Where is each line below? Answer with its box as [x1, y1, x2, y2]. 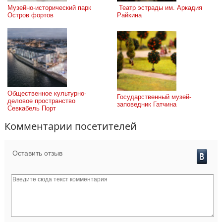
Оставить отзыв [12, 149, 62, 157]
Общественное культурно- [7, 90, 86, 97]
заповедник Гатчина [117, 101, 176, 108]
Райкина [117, 11, 142, 19]
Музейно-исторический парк [7, 4, 91, 11]
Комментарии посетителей [4, 119, 137, 133]
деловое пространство [7, 97, 75, 105]
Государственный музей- [117, 93, 191, 101]
